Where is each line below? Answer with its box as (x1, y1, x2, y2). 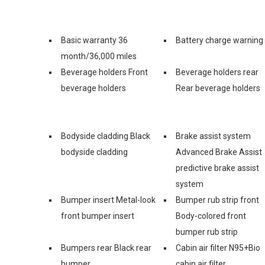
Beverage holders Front (61, 67, 148, 77)
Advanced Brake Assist (176, 147, 262, 157)
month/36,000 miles (61, 51, 137, 61)
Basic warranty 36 (61, 35, 128, 45)
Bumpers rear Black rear (61, 243, 151, 253)
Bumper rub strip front (176, 195, 259, 205)
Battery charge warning (176, 35, 263, 45)
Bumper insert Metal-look (61, 195, 156, 205)
